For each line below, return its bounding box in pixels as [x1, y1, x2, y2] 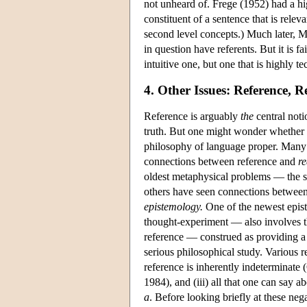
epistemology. [144, 200, 203, 212]
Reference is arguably [144, 110, 241, 122]
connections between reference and [144, 155, 298, 167]
